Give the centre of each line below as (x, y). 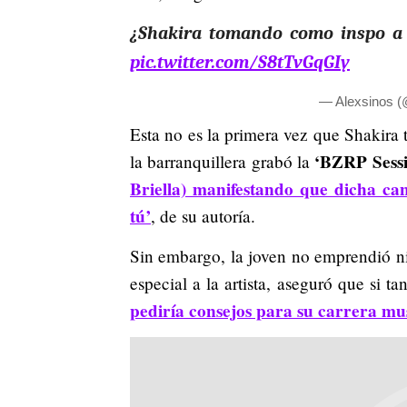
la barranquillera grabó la (223, 161)
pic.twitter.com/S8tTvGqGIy (240, 62)
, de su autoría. (203, 215)
